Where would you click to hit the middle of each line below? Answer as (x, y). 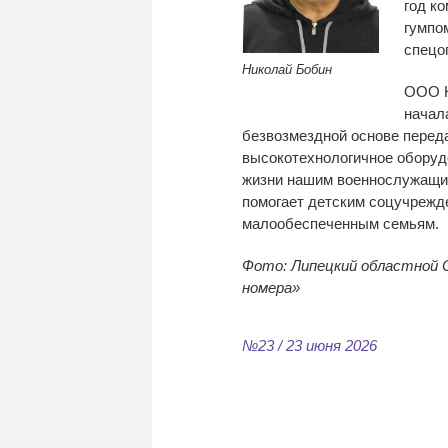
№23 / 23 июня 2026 (309, 345)
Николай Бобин (287, 70)
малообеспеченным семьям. (340, 223)
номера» (271, 287)
